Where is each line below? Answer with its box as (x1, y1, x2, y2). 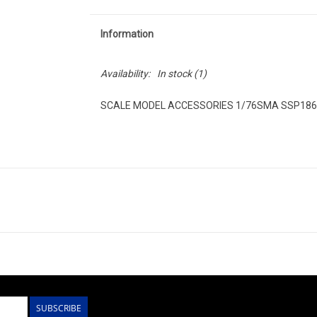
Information (100, 28, 154, 40)
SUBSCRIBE (36, 302, 81, 314)
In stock (156, 68, 192, 79)
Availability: (100, 68, 150, 79)
